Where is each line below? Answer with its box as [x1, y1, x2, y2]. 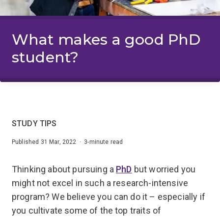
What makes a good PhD [12, 30, 201, 49]
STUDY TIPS [12, 118, 57, 128]
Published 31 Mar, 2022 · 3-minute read [12, 138, 123, 145]
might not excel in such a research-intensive [12, 177, 189, 188]
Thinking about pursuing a [12, 164, 116, 174]
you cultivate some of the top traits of [12, 205, 162, 216]
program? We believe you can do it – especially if [12, 191, 205, 202]
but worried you [132, 164, 196, 174]
